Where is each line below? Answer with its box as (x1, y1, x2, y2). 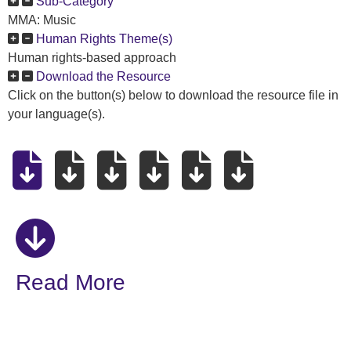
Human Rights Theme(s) (36, 32, 172, 45)
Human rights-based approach (8, 51, 176, 64)
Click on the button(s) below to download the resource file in (8, 89, 338, 102)
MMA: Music (8, 13, 76, 27)
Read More (16, 270, 125, 295)
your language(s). (8, 107, 105, 121)
